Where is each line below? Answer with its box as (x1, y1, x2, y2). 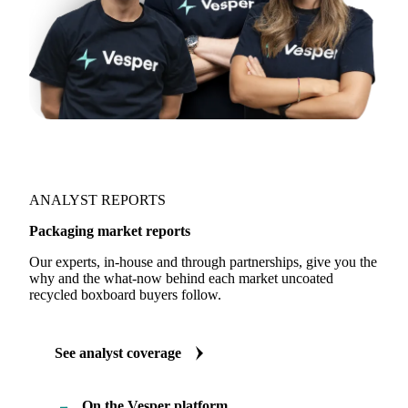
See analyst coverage (55, 345, 181, 361)
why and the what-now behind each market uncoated (29, 270, 333, 286)
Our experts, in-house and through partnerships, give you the (29, 254, 377, 270)
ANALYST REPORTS (29, 192, 166, 208)
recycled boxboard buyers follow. (29, 287, 221, 302)
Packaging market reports (29, 223, 190, 239)
